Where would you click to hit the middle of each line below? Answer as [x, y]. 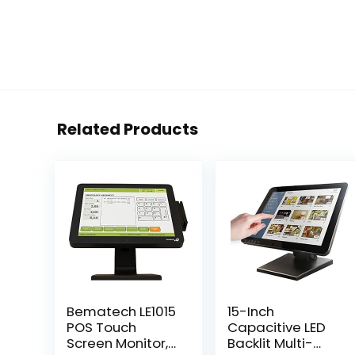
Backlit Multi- [271, 343]
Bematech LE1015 [121, 311]
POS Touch [101, 327]
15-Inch [251, 311]
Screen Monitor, [117, 343]
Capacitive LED [277, 327]
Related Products [128, 129]
